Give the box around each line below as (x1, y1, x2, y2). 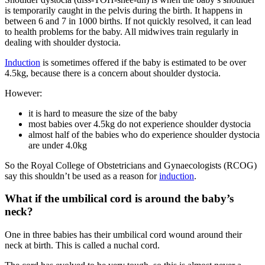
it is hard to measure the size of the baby (28, 108, 177, 118)
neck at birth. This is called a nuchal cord (5, 240, 157, 251)
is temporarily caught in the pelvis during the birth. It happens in (5, 5, 243, 15)
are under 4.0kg (28, 140, 89, 150)
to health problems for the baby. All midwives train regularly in (5, 26, 238, 37)
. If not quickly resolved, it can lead (120, 15, 251, 26)
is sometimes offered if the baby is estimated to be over (40, 57, 246, 67)
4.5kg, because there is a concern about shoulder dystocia (5, 67, 218, 78)
